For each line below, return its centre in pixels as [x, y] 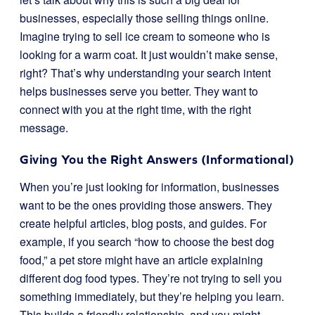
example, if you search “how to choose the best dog [147, 242]
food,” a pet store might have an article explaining [141, 260]
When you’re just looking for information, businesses [149, 187]
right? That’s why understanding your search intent [145, 73]
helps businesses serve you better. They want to [139, 91]
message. [44, 128]
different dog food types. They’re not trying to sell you [151, 278]
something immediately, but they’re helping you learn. [152, 296]
